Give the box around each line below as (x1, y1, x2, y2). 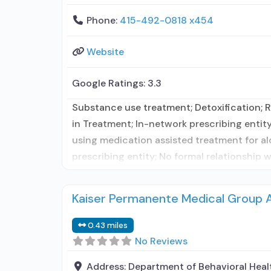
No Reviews (135, 235, 188, 247)
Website (87, 45, 124, 58)
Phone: (87, 14, 120, 27)
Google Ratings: (72, 77, 148, 90)
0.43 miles (88, 220, 128, 230)
